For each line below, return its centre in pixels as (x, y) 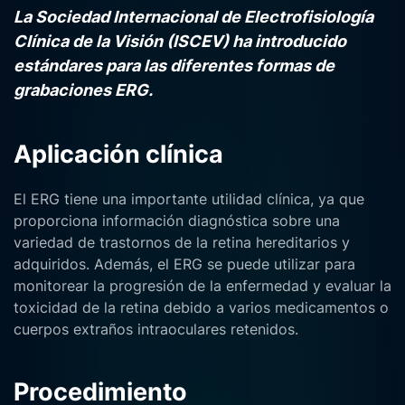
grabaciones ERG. (83, 90)
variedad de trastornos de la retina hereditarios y (182, 242)
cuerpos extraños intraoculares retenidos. (156, 329)
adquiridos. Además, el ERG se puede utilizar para (184, 264)
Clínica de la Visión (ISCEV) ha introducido (180, 41)
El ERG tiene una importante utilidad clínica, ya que (189, 199)
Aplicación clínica (118, 154)
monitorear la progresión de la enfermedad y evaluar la (202, 286)
